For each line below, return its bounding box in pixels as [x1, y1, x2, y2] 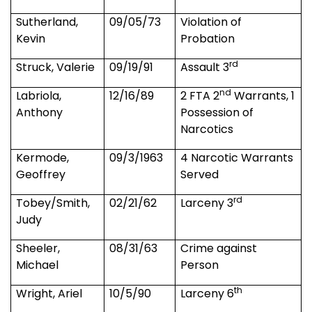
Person [180, 257, 219, 274]
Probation [180, 31, 235, 47]
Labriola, [16, 88, 62, 104]
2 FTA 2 [180, 88, 220, 104]
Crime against [180, 240, 258, 257]
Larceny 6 [180, 286, 235, 302]
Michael [16, 257, 59, 274]
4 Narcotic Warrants [180, 150, 294, 166]
